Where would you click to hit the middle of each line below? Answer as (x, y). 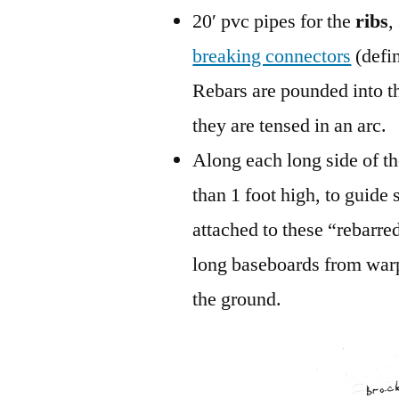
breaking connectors (272, 56)
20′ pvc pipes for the (274, 21)
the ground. (237, 299)
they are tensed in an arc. (290, 125)
